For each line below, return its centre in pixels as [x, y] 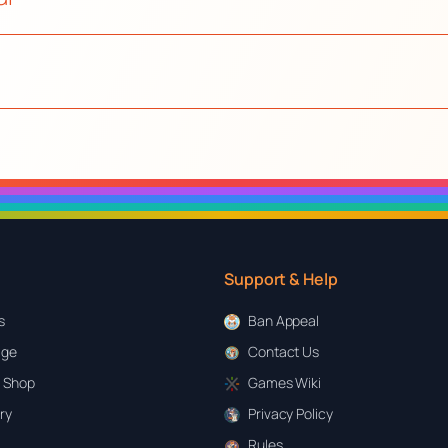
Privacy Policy [290, 414]
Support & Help [281, 278]
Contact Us [283, 351]
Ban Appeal [283, 320]
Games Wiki [284, 382]
